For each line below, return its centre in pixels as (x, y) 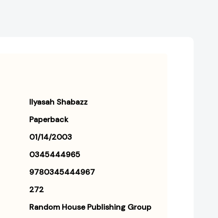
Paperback (49, 120)
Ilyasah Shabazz (58, 102)
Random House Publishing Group (90, 207)
